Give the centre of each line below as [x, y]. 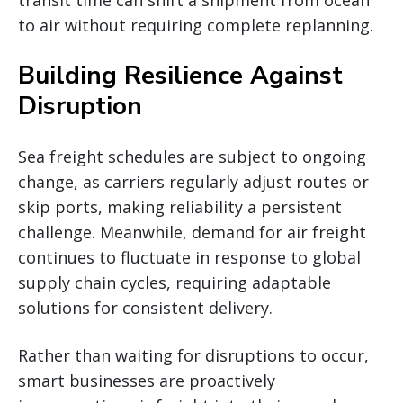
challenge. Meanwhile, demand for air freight [192, 232]
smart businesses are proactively [147, 380]
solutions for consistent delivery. [145, 307]
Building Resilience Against [180, 75]
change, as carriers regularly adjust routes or [193, 181]
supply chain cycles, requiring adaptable [175, 282]
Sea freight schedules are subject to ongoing [192, 156]
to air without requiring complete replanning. [196, 25]
